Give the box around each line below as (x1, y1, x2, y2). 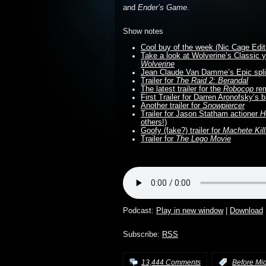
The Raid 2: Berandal (176, 77, 248, 85)
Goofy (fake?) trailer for (141, 126, 223, 135)
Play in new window (156, 207, 223, 215)
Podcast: (123, 207, 156, 215)
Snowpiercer (202, 102, 245, 110)
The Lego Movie (176, 135, 231, 143)
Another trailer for (141, 102, 202, 110)
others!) (141, 118, 167, 126)
